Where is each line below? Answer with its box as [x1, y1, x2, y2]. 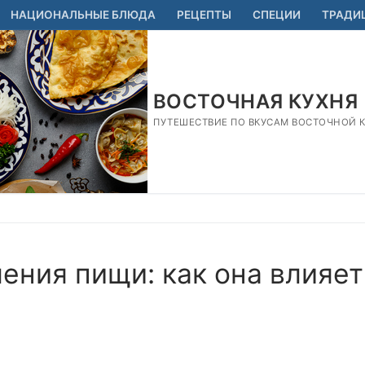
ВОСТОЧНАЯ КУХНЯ [153, 90, 358, 113]
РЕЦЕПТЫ [177, 8, 231, 21]
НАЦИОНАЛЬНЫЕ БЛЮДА [11, 8, 156, 21]
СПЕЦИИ [253, 8, 301, 21]
